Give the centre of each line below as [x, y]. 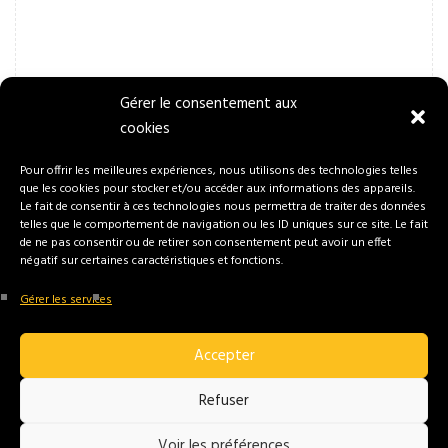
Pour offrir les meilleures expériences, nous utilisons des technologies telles [219, 171]
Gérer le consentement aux [208, 104]
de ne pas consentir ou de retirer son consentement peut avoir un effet [205, 243]
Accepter [224, 355]
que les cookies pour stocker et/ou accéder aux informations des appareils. [217, 189]
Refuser [224, 400]
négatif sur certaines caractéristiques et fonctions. [151, 261]
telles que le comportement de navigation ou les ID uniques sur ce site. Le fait [224, 225]
